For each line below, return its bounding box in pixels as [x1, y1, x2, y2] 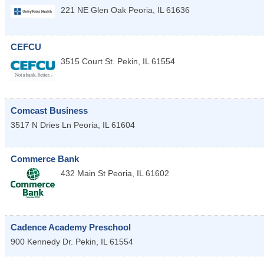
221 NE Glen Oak [61, 5, 126, 15]
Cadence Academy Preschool [11, 222, 131, 232]
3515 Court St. [61, 57, 115, 67]
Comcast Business [11, 105, 88, 115]
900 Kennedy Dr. [11, 236, 73, 246]
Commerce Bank [11, 153, 79, 164]
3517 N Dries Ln [11, 120, 71, 130]
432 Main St [61, 168, 105, 178]
